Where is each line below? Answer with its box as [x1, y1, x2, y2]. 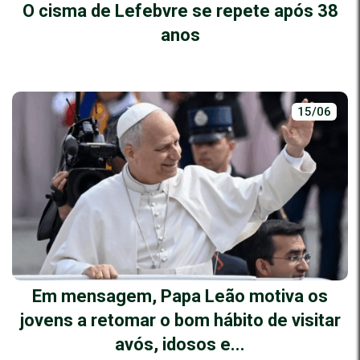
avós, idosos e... [115, 333, 245, 354]
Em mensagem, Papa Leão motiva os [32, 285, 328, 306]
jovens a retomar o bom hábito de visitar [19, 309, 341, 330]
